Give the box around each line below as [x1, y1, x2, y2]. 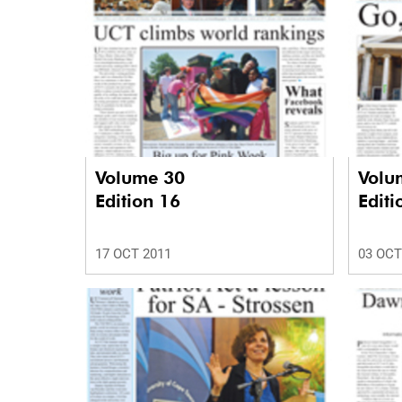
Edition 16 [95, 190, 180, 213]
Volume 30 [95, 167, 190, 189]
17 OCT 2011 [95, 246, 171, 263]
